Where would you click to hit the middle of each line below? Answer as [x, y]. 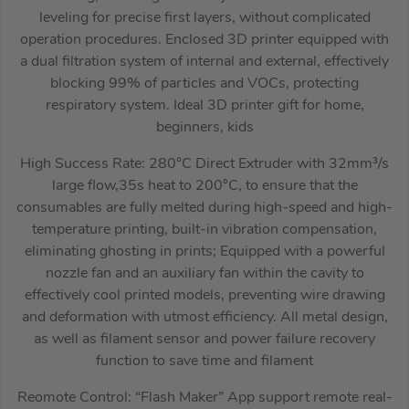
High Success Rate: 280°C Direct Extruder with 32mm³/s [204, 164]
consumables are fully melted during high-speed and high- [204, 208]
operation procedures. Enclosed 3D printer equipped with [204, 40]
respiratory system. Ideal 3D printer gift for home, [204, 105]
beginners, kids [204, 127]
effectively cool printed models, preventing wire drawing [204, 295]
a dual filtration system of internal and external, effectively [204, 62]
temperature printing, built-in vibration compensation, [204, 230]
